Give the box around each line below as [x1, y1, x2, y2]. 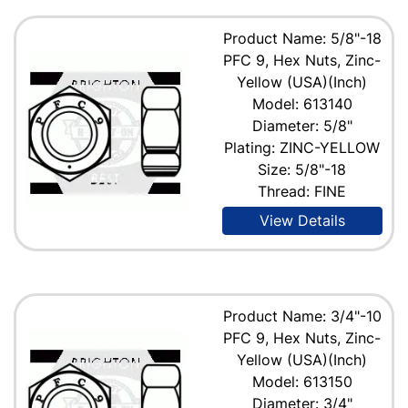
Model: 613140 [251, 94, 352, 113]
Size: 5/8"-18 [258, 159, 347, 178]
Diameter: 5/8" [251, 116, 352, 135]
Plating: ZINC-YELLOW [224, 138, 381, 157]
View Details [259, 210, 345, 229]
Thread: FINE [258, 181, 347, 200]
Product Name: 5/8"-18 [222, 28, 382, 47]
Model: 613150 [251, 372, 352, 391]
